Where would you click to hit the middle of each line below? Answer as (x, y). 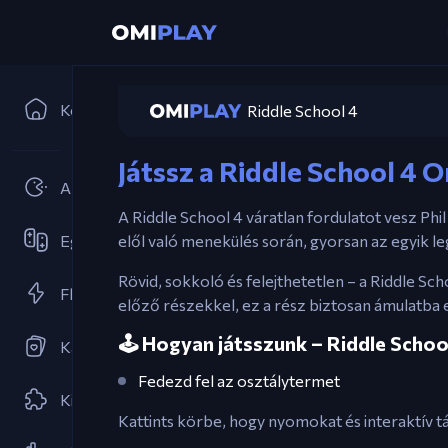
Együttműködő (114, 240)
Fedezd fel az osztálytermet (239, 380)
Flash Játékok (108, 293)
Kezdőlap (94, 109)
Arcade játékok (114, 187)
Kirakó (84, 399)
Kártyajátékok (111, 346)
